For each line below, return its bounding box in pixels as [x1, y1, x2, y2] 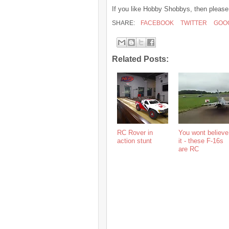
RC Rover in [117, 128, 153, 136]
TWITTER [179, 19, 207, 27]
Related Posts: [112, 54, 169, 63]
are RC [178, 145, 199, 153]
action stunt [117, 136, 152, 145]
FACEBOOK [139, 19, 174, 27]
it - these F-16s [178, 136, 223, 145]
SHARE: [112, 19, 136, 27]
